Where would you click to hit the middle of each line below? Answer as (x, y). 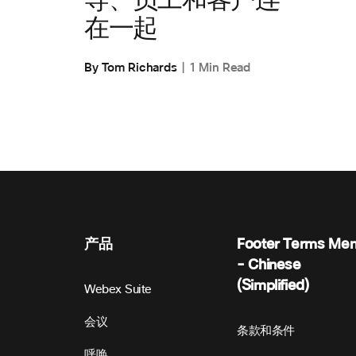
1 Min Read (220, 68)
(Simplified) (273, 286)
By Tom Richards (131, 68)
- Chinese (269, 265)
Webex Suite (118, 290)
